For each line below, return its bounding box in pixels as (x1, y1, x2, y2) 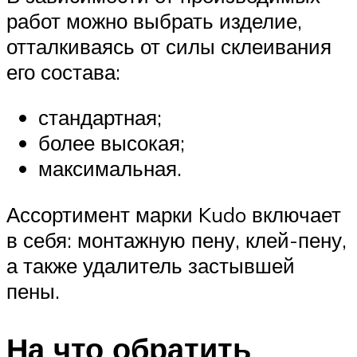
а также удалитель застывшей (6, 252, 295, 278)
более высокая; (38, 130, 185, 156)
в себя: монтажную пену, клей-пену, (6, 226, 347, 253)
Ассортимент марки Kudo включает (6, 201, 341, 227)
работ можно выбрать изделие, (6, 7, 302, 33)
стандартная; (38, 104, 162, 131)
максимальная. (38, 155, 182, 182)
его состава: (6, 58, 120, 84)
